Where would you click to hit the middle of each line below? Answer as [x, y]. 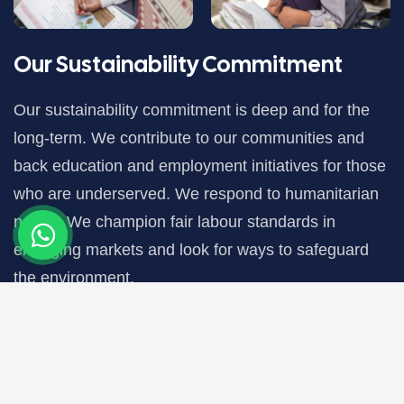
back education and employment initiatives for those [200, 166]
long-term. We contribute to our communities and [189, 138]
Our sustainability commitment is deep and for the [192, 110]
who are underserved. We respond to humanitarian [196, 194]
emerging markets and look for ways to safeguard [191, 250]
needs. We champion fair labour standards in [174, 222]
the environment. [74, 278]
